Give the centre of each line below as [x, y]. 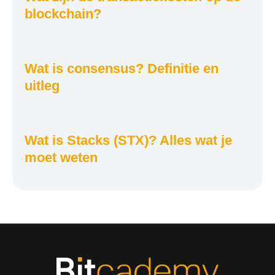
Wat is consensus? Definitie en [122, 68]
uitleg [42, 85]
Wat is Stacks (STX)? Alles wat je [128, 140]
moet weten [61, 157]
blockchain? [63, 14]
